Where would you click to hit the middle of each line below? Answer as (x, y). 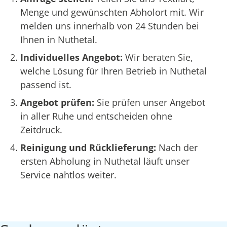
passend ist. (46, 84)
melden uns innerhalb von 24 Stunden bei (110, 26)
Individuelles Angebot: (73, 57)
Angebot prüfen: (59, 102)
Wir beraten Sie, (159, 57)
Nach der (178, 147)
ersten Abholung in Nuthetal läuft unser (105, 161)
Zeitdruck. (41, 129)
